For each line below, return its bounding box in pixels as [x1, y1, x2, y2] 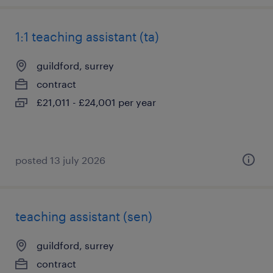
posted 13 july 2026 [15, 154, 105, 166]
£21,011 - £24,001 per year [37, 96, 156, 108]
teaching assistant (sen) [15, 209, 152, 224]
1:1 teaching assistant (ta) [15, 29, 159, 44]
